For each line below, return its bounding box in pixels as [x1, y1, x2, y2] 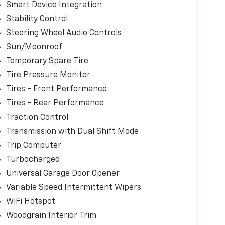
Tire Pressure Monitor [6, 71, 90, 80]
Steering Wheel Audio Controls [6, 29, 122, 38]
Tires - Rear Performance [6, 99, 104, 108]
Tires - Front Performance [6, 85, 107, 94]
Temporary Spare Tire [6, 57, 88, 66]
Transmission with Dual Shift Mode [6, 128, 139, 136]
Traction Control [6, 114, 68, 122]
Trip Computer [6, 142, 61, 150]
